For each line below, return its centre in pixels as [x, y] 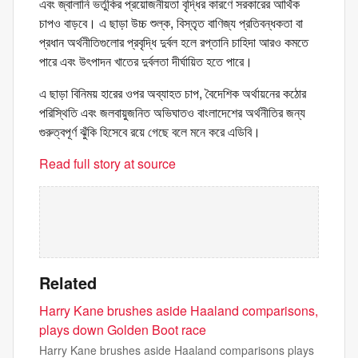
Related [68, 283]
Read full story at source [107, 164]
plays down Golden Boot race [123, 330]
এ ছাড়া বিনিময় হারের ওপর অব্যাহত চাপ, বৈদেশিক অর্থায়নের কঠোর [173, 93]
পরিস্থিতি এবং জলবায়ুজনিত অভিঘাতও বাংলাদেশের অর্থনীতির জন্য [172, 113]
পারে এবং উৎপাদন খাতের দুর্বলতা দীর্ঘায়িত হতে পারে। [146, 62]
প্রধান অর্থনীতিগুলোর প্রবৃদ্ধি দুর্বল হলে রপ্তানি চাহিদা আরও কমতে [174, 42]
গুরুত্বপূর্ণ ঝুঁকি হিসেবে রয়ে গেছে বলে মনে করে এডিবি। [150, 132]
